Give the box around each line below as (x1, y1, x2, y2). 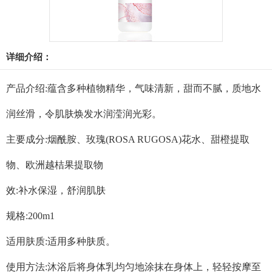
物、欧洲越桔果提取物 (6, 159, 103, 170)
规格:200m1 (6, 210, 55, 221)
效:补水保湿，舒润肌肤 (6, 185, 106, 195)
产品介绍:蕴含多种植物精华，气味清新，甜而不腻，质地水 (6, 83, 261, 93)
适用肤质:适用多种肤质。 (6, 236, 115, 246)
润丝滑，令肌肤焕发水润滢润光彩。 (6, 108, 161, 119)
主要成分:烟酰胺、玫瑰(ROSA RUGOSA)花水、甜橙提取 (6, 134, 250, 144)
